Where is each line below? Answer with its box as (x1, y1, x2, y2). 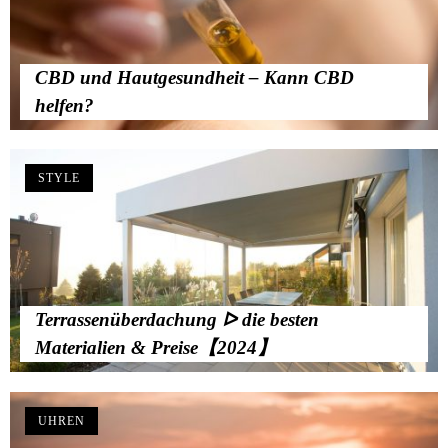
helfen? (35, 94, 94, 116)
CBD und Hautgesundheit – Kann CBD (35, 66, 354, 88)
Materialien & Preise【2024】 (35, 336, 276, 358)
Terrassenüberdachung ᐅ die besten (35, 308, 319, 330)
